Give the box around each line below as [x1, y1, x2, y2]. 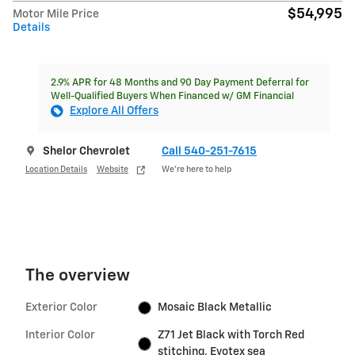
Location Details [25, 165, 87, 174]
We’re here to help [162, 165, 231, 174]
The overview [25, 268, 130, 285]
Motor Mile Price [13, 9, 99, 21]
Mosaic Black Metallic [158, 302, 273, 314]
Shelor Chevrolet [43, 146, 130, 158]
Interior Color [25, 330, 95, 342]
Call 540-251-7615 [162, 146, 257, 158]
